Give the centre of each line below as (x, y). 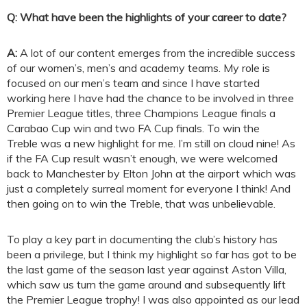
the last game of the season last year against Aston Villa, (147, 270)
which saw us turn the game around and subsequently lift (146, 285)
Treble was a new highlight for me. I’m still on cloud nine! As (151, 144)
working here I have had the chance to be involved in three (150, 98)
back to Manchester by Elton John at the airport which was (151, 174)
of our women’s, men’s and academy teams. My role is (138, 68)
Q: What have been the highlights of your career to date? (147, 17)
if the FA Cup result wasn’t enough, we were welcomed (142, 159)
